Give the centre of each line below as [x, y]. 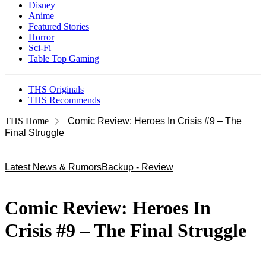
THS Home [27, 121]
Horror [41, 37]
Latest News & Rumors [53, 167]
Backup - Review [137, 167]
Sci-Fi [40, 48]
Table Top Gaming [64, 58]
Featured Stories [59, 26]
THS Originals [56, 89]
